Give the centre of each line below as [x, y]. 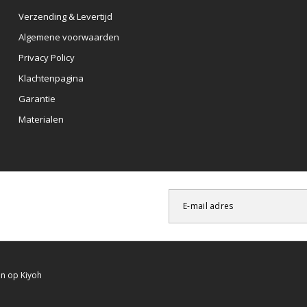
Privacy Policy [46, 57]
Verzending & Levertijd [65, 16]
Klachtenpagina [51, 78]
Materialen [41, 119]
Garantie [37, 98]
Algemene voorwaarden [69, 37]
